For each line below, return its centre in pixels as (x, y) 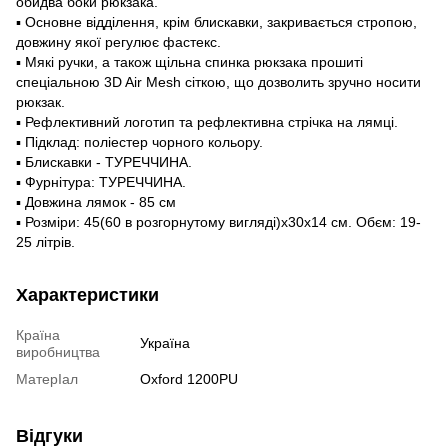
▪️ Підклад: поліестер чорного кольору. (139, 141)
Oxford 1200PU (189, 378)
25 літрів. (45, 241)
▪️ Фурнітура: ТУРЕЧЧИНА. (101, 181)
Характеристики (87, 294)
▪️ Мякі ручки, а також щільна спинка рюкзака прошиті (189, 61)
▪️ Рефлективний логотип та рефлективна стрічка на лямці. (207, 121)
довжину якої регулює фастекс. (118, 41)
